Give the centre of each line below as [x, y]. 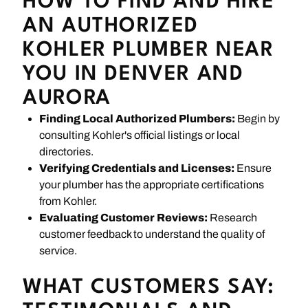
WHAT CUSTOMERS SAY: [149, 287]
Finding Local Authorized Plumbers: [137, 118]
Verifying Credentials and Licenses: [137, 168]
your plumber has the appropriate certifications [152, 184]
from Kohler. [68, 201]
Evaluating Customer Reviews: [124, 217]
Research [233, 217]
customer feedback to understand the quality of [152, 234]
